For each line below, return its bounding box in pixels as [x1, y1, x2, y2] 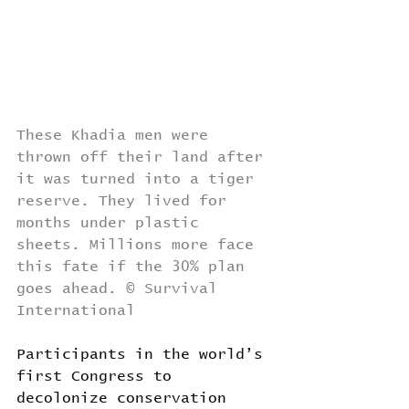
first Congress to [16, 369, 181, 384]
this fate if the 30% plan [16, 259, 254, 275]
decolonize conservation [16, 391, 236, 406]
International [16, 303, 135, 319]
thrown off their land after [16, 150, 272, 165]
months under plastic [16, 215, 208, 231]
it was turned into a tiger [16, 172, 263, 187]
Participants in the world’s [16, 347, 272, 362]
